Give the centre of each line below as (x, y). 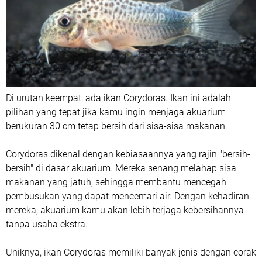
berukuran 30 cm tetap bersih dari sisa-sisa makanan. (117, 126)
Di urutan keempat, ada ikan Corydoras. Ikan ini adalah (118, 98)
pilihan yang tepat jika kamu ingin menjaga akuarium (116, 112)
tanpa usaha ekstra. (47, 224)
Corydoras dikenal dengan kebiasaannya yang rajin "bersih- (128, 154)
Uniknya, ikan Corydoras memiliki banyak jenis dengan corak (131, 252)
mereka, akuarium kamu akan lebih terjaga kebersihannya (125, 210)
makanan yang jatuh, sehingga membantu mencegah (116, 182)
